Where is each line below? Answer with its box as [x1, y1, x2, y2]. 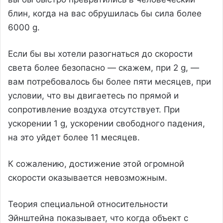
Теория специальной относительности [8, 199, 168, 209]
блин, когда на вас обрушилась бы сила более [8, 8, 202, 18]
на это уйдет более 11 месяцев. [8, 132, 140, 142]
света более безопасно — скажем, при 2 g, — [8, 62, 199, 73]
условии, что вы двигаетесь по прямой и [8, 90, 179, 101]
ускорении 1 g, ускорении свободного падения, [8, 118, 205, 128]
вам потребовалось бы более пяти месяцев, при [8, 76, 211, 87]
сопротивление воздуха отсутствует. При [8, 104, 180, 114]
